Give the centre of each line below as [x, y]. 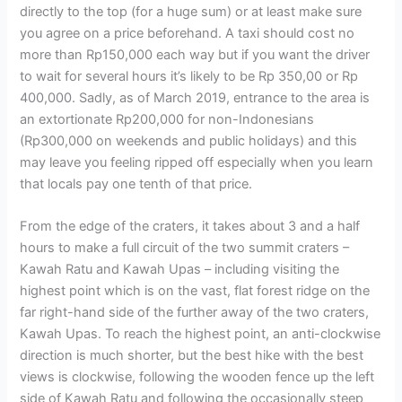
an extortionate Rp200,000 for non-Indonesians [167, 119]
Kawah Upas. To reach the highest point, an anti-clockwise [201, 334]
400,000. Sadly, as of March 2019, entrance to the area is [195, 97]
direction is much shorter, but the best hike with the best [192, 356]
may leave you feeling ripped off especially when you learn [197, 162]
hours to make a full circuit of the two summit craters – [185, 248]
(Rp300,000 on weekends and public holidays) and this [189, 140]
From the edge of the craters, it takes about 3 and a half [190, 227]
